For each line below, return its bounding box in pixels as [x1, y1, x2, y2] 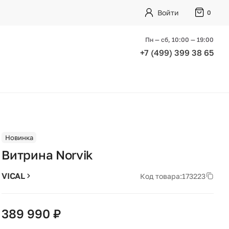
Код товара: [140, 171, 182, 180]
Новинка [5, 133, 33, 142]
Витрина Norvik [2, 147, 94, 162]
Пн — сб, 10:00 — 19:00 [145, 35, 214, 43]
